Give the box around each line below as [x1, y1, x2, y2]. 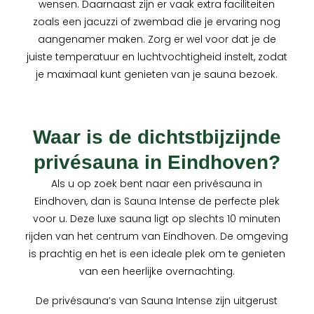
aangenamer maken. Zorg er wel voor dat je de [37, 32, 276, 47]
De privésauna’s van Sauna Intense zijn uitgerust [36, 294, 278, 308]
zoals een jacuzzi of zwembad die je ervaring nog [33, 15, 281, 29]
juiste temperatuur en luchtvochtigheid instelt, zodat [26, 50, 287, 64]
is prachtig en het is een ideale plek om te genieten [28, 247, 285, 261]
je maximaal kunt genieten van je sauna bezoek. [36, 67, 278, 82]
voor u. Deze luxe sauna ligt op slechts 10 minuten [33, 212, 281, 226]
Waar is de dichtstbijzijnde [32, 126, 281, 149]
